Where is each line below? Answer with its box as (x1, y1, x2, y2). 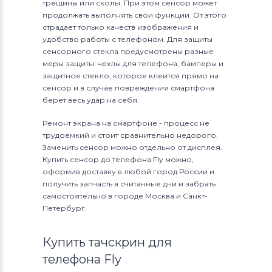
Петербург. (42, 203, 87, 212)
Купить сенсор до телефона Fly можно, (42, 155, 194, 164)
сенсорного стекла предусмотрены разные (42, 47, 214, 56)
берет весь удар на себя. (42, 95, 139, 104)
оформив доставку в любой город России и (42, 167, 214, 176)
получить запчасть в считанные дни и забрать (42, 179, 216, 188)
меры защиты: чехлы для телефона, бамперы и (42, 59, 223, 68)
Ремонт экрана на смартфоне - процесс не (42, 118, 209, 127)
